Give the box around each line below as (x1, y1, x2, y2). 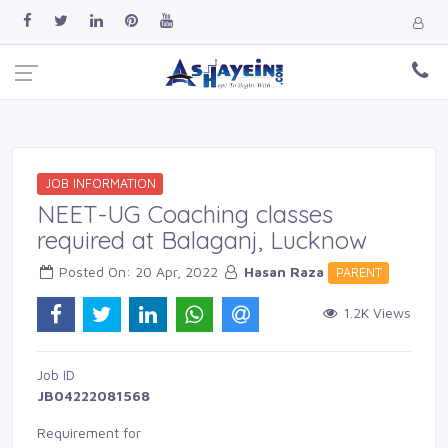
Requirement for (37, 423, 141, 441)
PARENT (335, 265, 382, 280)
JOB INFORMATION (44, 176, 156, 191)
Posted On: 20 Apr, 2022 (55, 263, 222, 280)
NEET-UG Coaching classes (37, 199, 333, 229)
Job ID (37, 365, 75, 383)
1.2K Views (338, 304, 411, 321)
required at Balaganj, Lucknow (37, 225, 367, 255)
